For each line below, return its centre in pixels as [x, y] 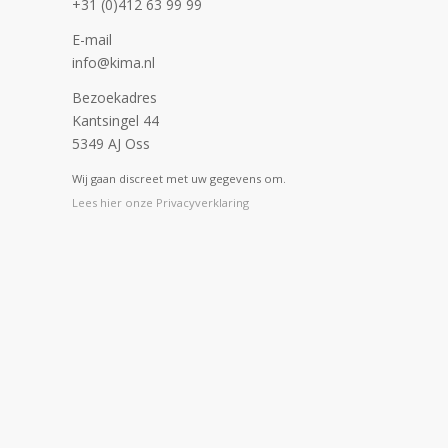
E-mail [92, 39]
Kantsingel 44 [115, 120]
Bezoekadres [114, 97]
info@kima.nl [113, 62]
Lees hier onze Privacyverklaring [160, 203]
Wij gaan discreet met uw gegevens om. [179, 179]
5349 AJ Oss [111, 143]
